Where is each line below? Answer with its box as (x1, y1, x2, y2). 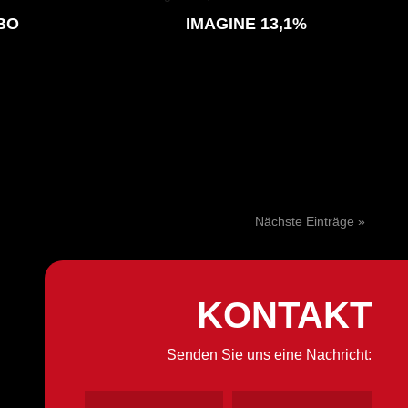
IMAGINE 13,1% (186, 15, 308, 34)
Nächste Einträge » (255, 214, 365, 229)
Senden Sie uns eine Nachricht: (166, 346, 372, 362)
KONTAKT (196, 294, 372, 335)
